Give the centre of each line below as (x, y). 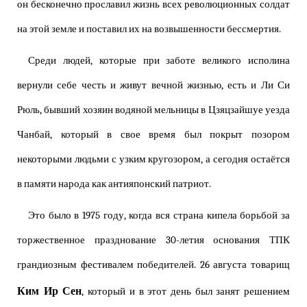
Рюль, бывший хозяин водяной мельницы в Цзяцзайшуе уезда (153, 110)
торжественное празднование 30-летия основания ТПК (153, 241)
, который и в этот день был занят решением (186, 292)
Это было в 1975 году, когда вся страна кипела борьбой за (159, 216)
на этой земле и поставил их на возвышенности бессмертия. (149, 29)
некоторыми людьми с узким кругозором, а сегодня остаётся (153, 160)
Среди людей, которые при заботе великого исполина (159, 61)
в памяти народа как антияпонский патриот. (114, 184)
